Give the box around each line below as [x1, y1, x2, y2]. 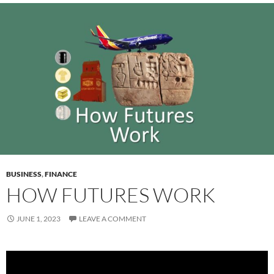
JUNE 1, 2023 [17, 213, 61, 223]
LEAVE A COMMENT [79, 213, 146, 223]
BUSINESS [6, 169, 42, 179]
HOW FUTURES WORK [6, 182, 215, 207]
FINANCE [45, 169, 77, 179]
